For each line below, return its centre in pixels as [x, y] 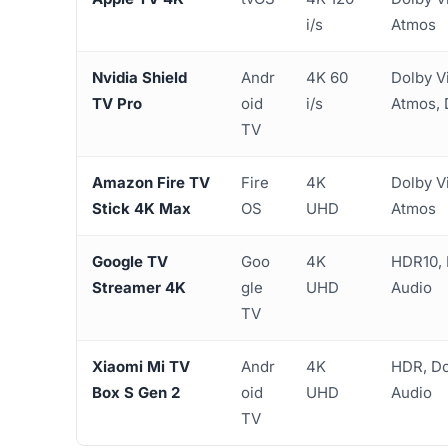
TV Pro [117, 104]
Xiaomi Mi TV [141, 367]
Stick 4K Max [141, 209]
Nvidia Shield [139, 78]
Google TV [130, 262]
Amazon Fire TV [151, 183]
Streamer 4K [139, 288]
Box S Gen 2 [136, 393]
